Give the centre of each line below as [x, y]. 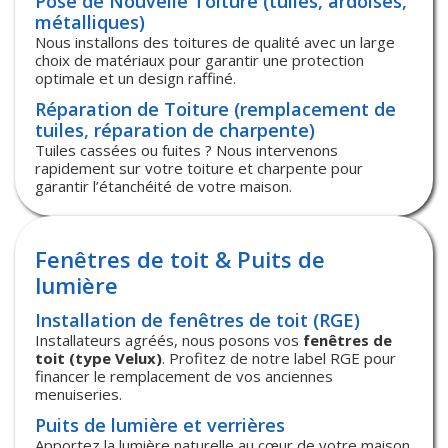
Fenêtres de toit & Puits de [180, 258]
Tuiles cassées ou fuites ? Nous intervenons [186, 149]
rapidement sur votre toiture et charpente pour [199, 167]
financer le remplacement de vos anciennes [184, 375]
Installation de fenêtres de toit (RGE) [197, 319]
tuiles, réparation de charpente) [175, 129]
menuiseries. [78, 393]
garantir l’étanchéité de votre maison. [163, 185]
